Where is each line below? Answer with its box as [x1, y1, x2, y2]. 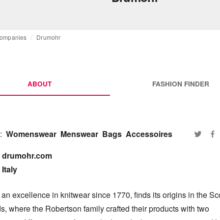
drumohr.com [1, 149, 52, 161]
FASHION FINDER [152, 79, 209, 88]
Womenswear [5, 128, 56, 139]
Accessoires [125, 128, 172, 139]
